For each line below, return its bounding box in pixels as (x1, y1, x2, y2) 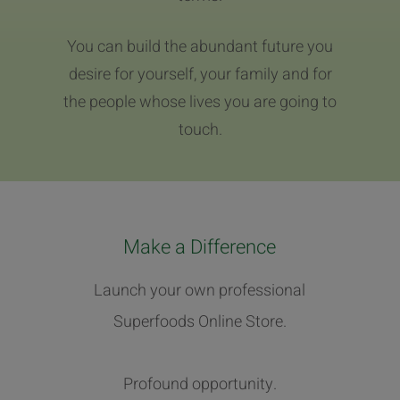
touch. (178, 117, 222, 142)
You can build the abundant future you (67, 34, 333, 59)
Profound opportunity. (122, 371, 277, 396)
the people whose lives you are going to (63, 89, 337, 114)
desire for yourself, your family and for (68, 62, 332, 87)
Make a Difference (123, 232, 277, 262)
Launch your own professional (94, 278, 306, 303)
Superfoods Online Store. (112, 309, 287, 334)
